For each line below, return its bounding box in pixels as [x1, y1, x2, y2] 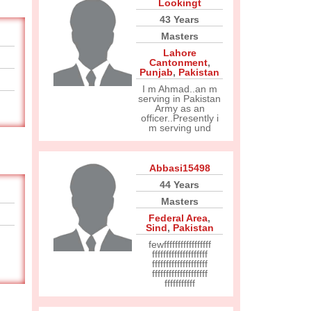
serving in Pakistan [138, 93, 221, 104]
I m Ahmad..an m [142, 83, 217, 94]
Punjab [140, 67, 173, 78]
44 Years [160, 179, 199, 190]
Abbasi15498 [149, 162, 210, 174]
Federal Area [149, 212, 208, 224]
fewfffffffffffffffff [148, 239, 211, 250]
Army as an [154, 103, 205, 114]
